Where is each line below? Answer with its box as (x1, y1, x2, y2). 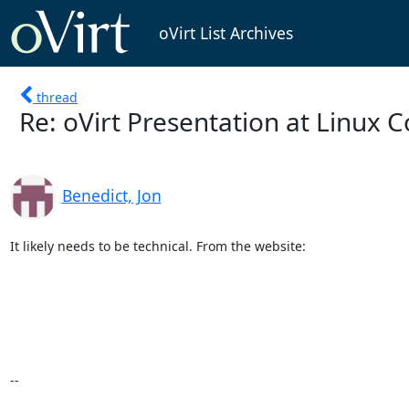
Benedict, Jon (61, 184, 162, 206)
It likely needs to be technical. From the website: (9, 236, 306, 255)
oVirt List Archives (158, 22, 293, 45)
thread (37, 88, 78, 106)
